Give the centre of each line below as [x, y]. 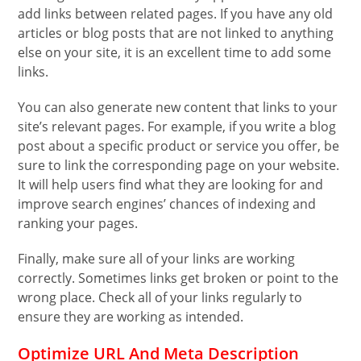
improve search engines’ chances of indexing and [167, 204]
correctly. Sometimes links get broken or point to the [178, 278]
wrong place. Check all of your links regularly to [160, 298]
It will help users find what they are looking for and [171, 185]
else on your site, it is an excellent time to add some [175, 53]
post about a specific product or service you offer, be [179, 146]
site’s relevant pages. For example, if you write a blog [177, 127]
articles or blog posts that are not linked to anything [176, 33]
